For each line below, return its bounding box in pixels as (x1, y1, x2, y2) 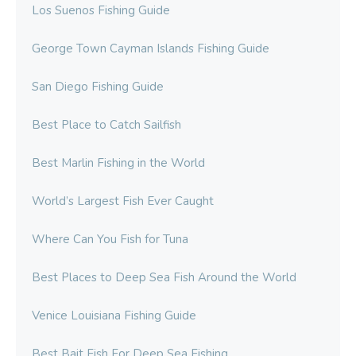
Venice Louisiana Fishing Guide (32, 308, 196, 324)
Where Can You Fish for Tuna (32, 231, 188, 248)
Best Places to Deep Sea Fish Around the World (32, 269, 296, 286)
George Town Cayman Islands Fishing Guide (32, 41, 269, 57)
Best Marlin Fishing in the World (32, 155, 205, 172)
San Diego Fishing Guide (32, 79, 164, 95)
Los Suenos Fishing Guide (32, 2, 170, 19)
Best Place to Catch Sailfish (32, 117, 181, 133)
